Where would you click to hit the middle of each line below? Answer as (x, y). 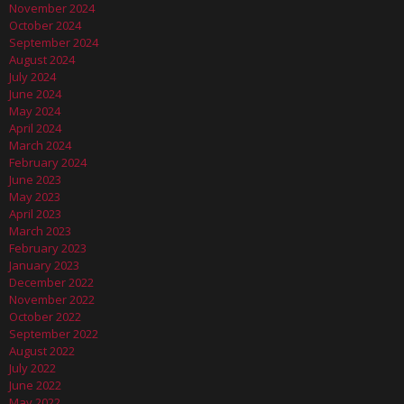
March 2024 (40, 145)
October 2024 (45, 25)
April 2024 (35, 128)
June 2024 (35, 93)
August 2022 (42, 350)
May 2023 (35, 196)
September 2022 (54, 333)
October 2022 (45, 316)
